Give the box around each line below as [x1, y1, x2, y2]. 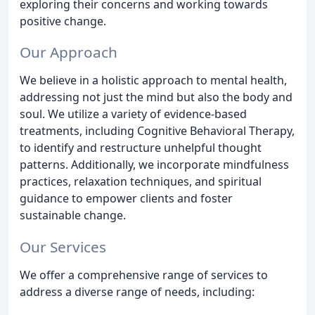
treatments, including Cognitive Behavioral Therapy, [20, 123, 295, 139]
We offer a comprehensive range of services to [20, 267, 268, 283]
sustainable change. [20, 207, 126, 224]
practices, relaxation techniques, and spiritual [20, 174, 262, 190]
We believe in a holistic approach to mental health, [20, 72, 287, 89]
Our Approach [20, 42, 117, 63]
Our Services [20, 237, 106, 257]
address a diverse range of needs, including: [20, 284, 255, 300]
